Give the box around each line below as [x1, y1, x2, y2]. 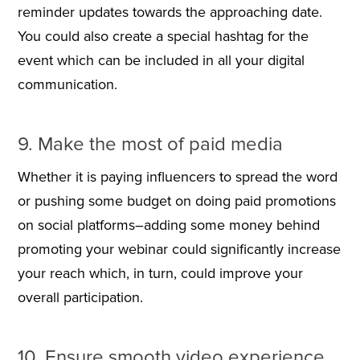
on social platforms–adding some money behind [17, 216, 320, 235]
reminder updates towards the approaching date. [17, 3, 322, 22]
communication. [17, 76, 117, 94]
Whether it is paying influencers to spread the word [17, 168, 337, 186]
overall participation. [17, 288, 143, 307]
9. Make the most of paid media [17, 133, 283, 157]
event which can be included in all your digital [17, 51, 305, 70]
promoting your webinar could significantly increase [17, 240, 341, 259]
